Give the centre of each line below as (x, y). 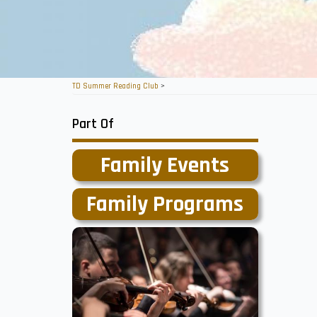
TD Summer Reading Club (115, 86)
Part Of (93, 124)
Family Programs (165, 204)
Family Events (165, 165)
